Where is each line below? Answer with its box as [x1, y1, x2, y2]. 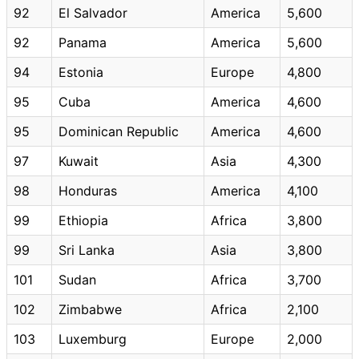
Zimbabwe [58, 301, 122, 317]
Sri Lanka [58, 241, 115, 258]
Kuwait [58, 152, 99, 169]
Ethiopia [58, 212, 108, 228]
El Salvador [58, 4, 127, 21]
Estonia [58, 63, 103, 80]
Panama [58, 34, 107, 50]
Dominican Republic [58, 123, 179, 139]
